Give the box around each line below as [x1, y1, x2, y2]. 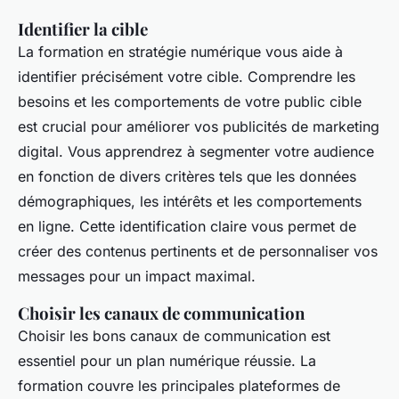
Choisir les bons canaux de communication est [18, 326, 330, 345]
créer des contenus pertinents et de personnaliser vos [18, 241, 378, 260]
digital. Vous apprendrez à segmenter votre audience [18, 142, 374, 160]
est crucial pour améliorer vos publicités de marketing [18, 117, 379, 135]
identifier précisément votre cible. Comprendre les [18, 67, 355, 85]
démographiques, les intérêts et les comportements [18, 191, 362, 210]
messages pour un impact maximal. [18, 266, 256, 285]
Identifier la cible [18, 17, 148, 40]
